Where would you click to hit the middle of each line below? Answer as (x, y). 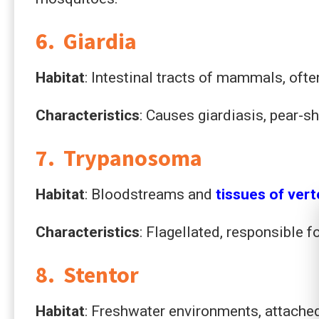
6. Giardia (86, 41)
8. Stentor (87, 274)
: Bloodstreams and (150, 194)
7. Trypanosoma (119, 158)
